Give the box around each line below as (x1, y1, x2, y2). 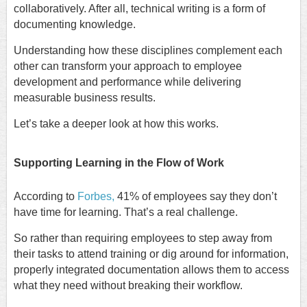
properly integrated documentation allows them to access (14, 263, 289, 275)
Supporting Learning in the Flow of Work (14, 156, 224, 169)
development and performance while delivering (14, 76, 241, 88)
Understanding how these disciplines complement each (14, 45, 282, 57)
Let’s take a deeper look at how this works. (14, 118, 219, 130)
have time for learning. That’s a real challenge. (14, 206, 238, 218)
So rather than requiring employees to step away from (14, 232, 272, 244)
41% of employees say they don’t (114, 190, 277, 202)
